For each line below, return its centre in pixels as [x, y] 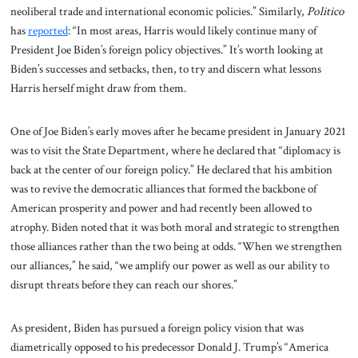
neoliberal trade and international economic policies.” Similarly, [158, 12]
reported [48, 31]
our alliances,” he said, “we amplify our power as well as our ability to [169, 266]
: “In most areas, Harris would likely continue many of [192, 31]
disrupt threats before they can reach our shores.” [123, 285]
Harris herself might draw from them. [98, 88]
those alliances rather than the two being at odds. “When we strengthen [176, 247]
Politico [325, 12]
